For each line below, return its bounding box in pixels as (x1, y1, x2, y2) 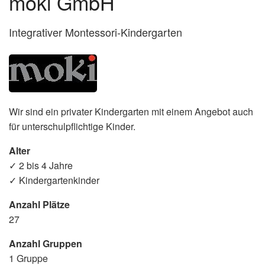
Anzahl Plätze (9, 197, 70, 211)
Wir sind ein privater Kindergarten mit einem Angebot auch (9, 104, 253, 118)
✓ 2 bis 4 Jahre (9, 158, 73, 172)
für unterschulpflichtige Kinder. (9, 119, 135, 133)
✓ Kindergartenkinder (9, 173, 99, 187)
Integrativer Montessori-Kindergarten (9, 24, 182, 40)
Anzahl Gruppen (9, 236, 82, 250)
